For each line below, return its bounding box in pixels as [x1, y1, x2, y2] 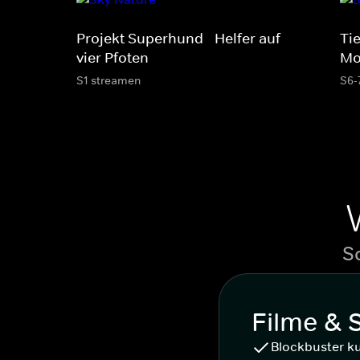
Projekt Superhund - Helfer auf [76, 29, 280, 47]
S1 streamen [76, 72, 141, 88]
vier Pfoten [76, 48, 149, 67]
